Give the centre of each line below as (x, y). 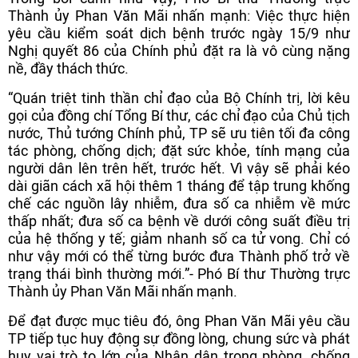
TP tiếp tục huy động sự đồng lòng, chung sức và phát (179, 338)
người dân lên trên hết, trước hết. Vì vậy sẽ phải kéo (179, 168)
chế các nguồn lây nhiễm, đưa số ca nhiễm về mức (179, 203)
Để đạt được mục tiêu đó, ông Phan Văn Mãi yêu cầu (179, 321)
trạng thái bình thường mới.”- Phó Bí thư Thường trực (179, 274)
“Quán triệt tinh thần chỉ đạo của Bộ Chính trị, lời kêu (179, 98)
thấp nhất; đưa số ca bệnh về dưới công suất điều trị (179, 221)
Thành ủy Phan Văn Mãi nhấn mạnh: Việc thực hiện (179, 16)
